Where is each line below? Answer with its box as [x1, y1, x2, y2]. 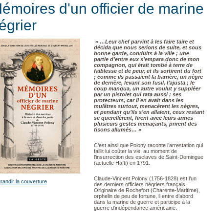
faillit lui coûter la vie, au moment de [94, 148, 177, 154]
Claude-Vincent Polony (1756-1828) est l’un [94, 175, 197, 181]
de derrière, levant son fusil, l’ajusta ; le [94, 80, 195, 86]
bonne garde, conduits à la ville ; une [94, 50, 189, 56]
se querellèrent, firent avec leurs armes [94, 115, 193, 121]
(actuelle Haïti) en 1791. [94, 160, 152, 166]
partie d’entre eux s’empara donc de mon [94, 56, 199, 62]
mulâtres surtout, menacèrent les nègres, [94, 103, 199, 109]
